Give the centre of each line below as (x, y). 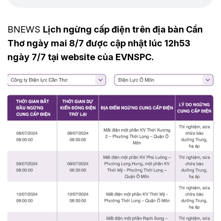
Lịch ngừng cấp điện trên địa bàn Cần (123, 29)
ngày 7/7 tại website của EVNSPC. (81, 57)
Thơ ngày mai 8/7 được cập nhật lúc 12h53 (99, 43)
